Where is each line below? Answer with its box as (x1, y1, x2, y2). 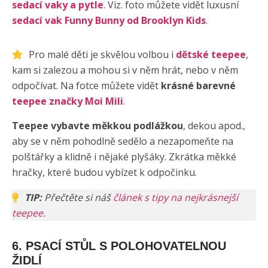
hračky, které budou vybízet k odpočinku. (12, 166, 197, 179)
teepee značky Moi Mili (12, 95, 123, 108)
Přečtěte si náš (44, 191, 113, 205)
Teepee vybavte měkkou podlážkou (12, 119, 183, 133)
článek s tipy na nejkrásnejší (113, 191, 238, 205)
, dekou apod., (183, 119, 245, 133)
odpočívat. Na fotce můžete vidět (12, 79, 161, 93)
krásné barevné (161, 79, 236, 93)
